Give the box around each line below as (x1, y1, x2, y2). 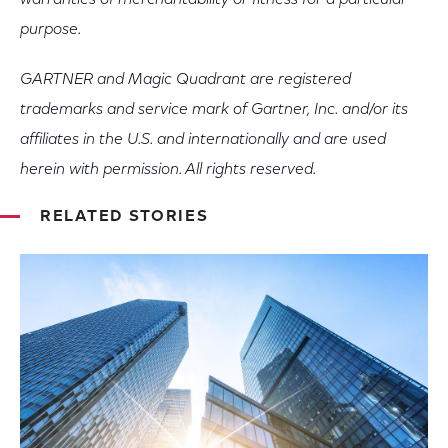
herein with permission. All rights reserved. (20, 162, 316, 178)
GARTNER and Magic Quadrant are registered (20, 72, 351, 88)
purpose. (20, 22, 81, 38)
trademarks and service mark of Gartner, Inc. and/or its (20, 102, 408, 118)
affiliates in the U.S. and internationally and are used (20, 132, 386, 148)
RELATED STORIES (40, 209, 209, 225)
